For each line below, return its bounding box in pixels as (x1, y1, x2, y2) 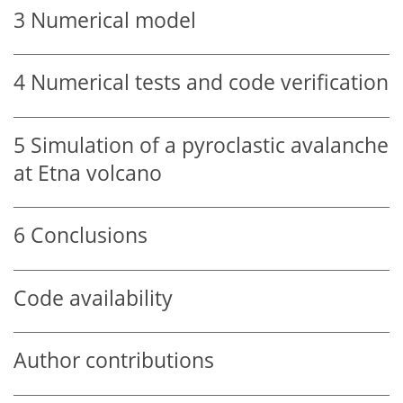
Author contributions (13, 346, 214, 375)
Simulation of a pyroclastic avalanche (31, 130, 389, 159)
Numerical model (31, 5, 196, 34)
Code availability (13, 283, 173, 312)
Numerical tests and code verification (31, 68, 389, 97)
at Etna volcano (13, 158, 162, 187)
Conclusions (31, 221, 148, 250)
